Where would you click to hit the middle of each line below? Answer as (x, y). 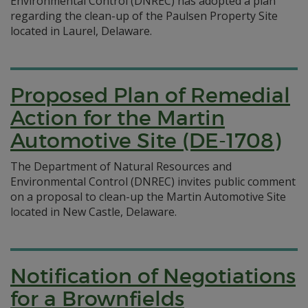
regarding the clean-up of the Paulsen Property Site (144, 16)
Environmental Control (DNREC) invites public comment (153, 181)
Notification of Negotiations (153, 276)
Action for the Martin (118, 118)
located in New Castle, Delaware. (93, 212)
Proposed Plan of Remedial (150, 95)
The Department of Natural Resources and (121, 166)
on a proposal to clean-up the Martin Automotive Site (148, 197)
